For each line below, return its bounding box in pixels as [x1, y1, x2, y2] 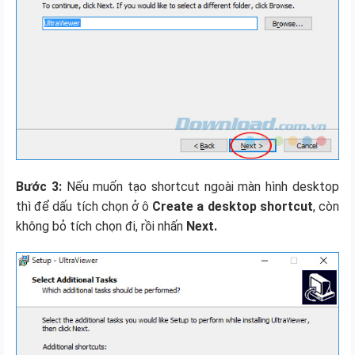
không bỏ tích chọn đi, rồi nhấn [16, 218, 186, 234]
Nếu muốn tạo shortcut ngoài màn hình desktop [61, 178, 340, 194]
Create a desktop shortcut [152, 198, 313, 214]
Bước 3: [16, 178, 62, 194]
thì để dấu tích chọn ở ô [16, 198, 153, 214]
